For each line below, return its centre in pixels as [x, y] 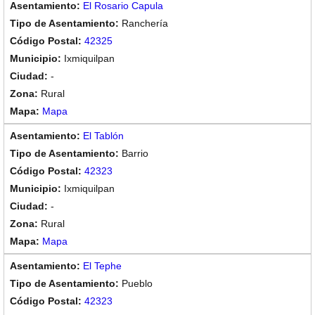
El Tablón [103, 136]
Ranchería [145, 23]
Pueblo [137, 283]
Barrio [135, 153]
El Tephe [102, 266]
